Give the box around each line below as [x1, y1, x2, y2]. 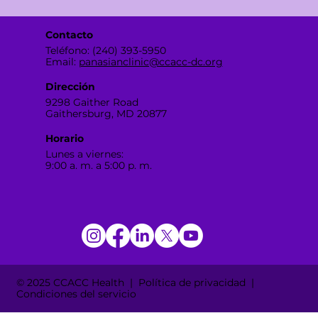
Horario [45, 131, 84, 145]
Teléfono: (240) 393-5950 [45, 43, 166, 57]
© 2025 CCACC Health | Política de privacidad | [16, 276, 258, 290]
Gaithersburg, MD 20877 [45, 106, 167, 120]
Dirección [45, 79, 95, 93]
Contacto [45, 28, 93, 41]
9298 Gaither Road [45, 95, 138, 109]
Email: [45, 55, 79, 68]
